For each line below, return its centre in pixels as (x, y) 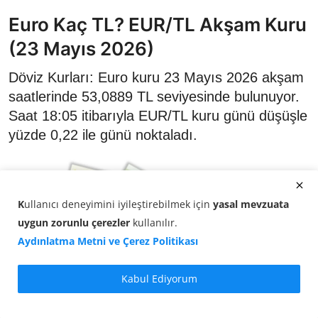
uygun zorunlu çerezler (74, 222)
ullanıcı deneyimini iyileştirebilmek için (119, 204)
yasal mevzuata (251, 204)
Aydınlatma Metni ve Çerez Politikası (108, 241)
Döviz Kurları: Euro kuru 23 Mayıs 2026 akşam (156, 77)
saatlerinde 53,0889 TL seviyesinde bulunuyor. (154, 97)
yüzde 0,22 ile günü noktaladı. (103, 135)
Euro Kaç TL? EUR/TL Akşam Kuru (158, 24)
